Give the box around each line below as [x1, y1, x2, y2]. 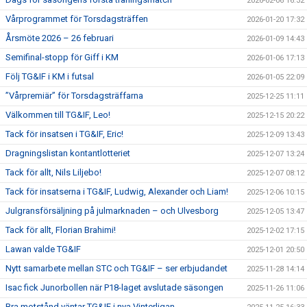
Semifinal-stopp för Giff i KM [5, 51, 119, 62]
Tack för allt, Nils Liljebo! [5, 167, 101, 177]
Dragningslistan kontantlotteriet [5, 147, 130, 158]
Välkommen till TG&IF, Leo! [5, 109, 110, 120]
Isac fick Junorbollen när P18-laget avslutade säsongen [5, 282, 223, 293]
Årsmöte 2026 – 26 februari [5, 32, 114, 43]
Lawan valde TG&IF [5, 243, 81, 254]
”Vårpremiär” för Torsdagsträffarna [5, 90, 143, 101]
